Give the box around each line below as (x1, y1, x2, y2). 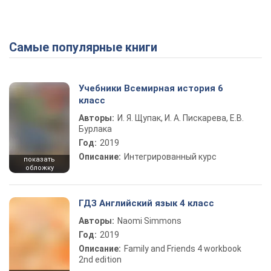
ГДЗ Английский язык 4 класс (79, 198, 214, 209)
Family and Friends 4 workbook (124, 244, 241, 253)
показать (24, 155, 55, 163)
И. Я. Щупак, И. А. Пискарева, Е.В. (117, 113, 244, 123)
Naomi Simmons (117, 216, 181, 226)
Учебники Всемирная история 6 (79, 83, 223, 94)
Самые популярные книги (17, 40, 157, 54)
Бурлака (79, 124, 112, 134)
